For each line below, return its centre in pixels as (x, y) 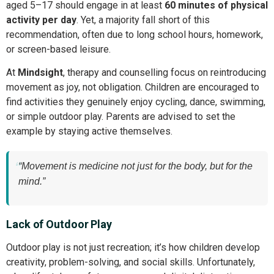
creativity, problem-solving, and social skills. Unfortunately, (131, 262)
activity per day (41, 20)
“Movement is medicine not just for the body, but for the (135, 166)
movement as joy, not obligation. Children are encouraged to (133, 87)
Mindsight (40, 73)
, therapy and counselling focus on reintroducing (165, 73)
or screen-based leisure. (58, 50)
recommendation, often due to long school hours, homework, (135, 35)
